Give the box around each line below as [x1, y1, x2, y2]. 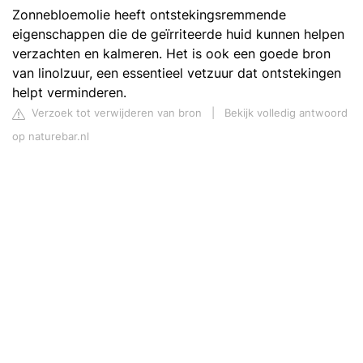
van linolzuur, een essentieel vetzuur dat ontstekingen [12, 65, 341, 82]
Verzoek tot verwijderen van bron [28, 107, 202, 120]
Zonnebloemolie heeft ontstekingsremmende [12, 6, 286, 23]
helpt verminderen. [12, 84, 126, 101]
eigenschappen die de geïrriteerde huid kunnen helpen [12, 26, 344, 43]
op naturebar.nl [12, 130, 89, 143]
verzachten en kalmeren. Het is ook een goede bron [12, 45, 331, 62]
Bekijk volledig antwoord [224, 107, 348, 120]
